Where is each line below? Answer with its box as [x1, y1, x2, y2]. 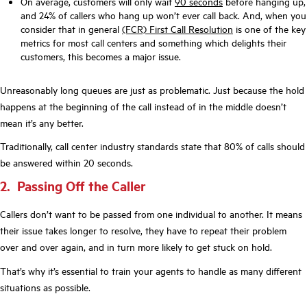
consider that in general [21, 21, 122, 36]
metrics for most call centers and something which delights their [21, 35, 286, 49]
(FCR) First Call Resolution [122, 21, 233, 36]
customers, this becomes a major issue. [21, 49, 184, 63]
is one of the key [233, 21, 306, 36]
